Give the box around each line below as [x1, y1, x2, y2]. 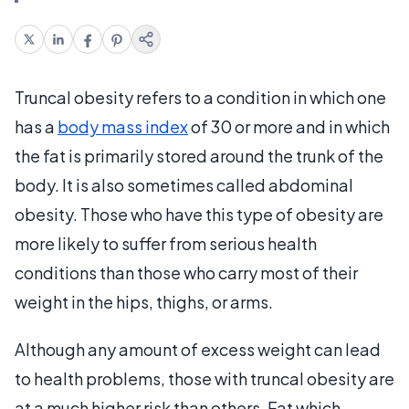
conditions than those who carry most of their [15, 261, 358, 283]
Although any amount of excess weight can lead [15, 338, 381, 360]
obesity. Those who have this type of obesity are [15, 203, 383, 225]
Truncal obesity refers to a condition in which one [15, 86, 386, 108]
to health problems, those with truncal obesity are [15, 367, 394, 389]
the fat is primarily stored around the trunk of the [15, 144, 383, 166]
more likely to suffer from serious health [15, 232, 317, 254]
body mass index [58, 115, 188, 137]
